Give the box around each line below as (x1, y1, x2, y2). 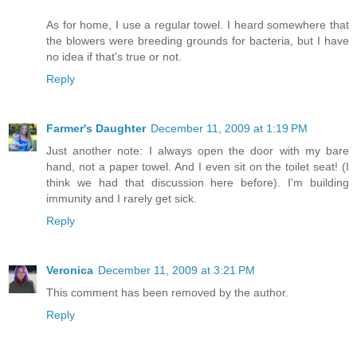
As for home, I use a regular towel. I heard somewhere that (46, 18, 349, 32)
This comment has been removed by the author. (46, 286, 288, 300)
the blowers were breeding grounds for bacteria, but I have (46, 34, 349, 48)
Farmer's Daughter (46, 122, 146, 135)
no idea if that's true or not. (46, 50, 182, 64)
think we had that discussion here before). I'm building (46, 176, 349, 190)
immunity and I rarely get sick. (46, 192, 197, 206)
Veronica (46, 264, 93, 277)
